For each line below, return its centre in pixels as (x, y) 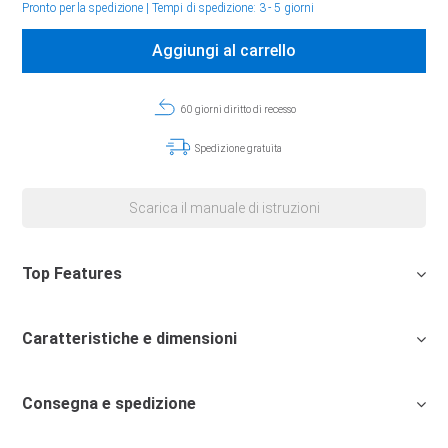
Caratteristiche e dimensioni (130, 338)
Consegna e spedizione (109, 403)
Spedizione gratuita (236, 148)
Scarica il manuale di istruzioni (224, 208)
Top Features (72, 273)
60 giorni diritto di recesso (236, 109)
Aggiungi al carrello (224, 50)
